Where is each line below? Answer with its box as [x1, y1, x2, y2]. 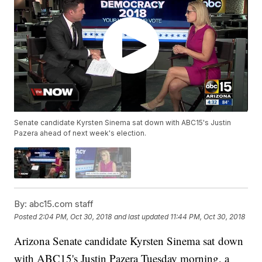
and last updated [114, 212, 169, 221]
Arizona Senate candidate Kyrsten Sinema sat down [14, 233, 244, 249]
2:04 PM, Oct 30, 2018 [39, 212, 112, 221]
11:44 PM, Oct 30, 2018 [170, 212, 246, 221]
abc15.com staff [27, 198, 94, 210]
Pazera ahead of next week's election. [14, 129, 147, 138]
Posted [14, 212, 39, 221]
